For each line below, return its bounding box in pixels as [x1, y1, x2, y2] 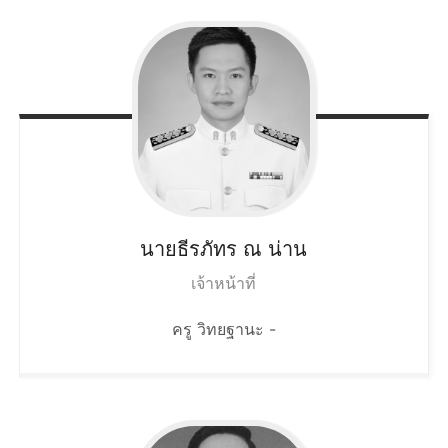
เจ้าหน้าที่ [191, 272, 257, 293]
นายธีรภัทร [140, 236, 238, 261]
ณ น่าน [243, 236, 308, 261]
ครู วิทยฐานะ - [171, 318, 276, 339]
